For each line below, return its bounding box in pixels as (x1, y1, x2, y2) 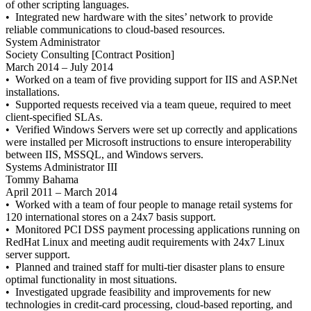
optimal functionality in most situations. (6, 274, 177, 285)
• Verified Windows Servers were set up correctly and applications (6, 124, 297, 135)
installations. (6, 86, 60, 98)
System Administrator (6, 36, 100, 48)
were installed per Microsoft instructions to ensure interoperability (6, 136, 292, 148)
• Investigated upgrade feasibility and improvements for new (6, 286, 271, 298)
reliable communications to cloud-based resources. (6, 24, 225, 35)
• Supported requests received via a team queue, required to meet (6, 99, 291, 110)
